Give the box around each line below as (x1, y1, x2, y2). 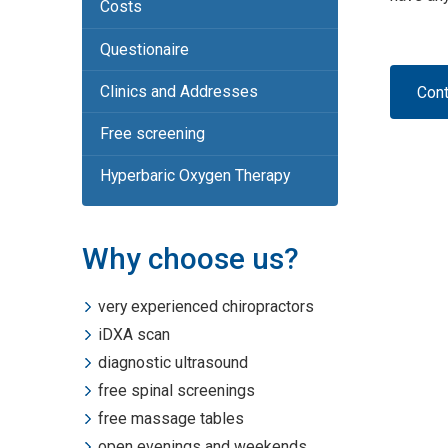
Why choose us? (82, 240, 300, 276)
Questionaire (99, 39, 189, 59)
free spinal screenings (98, 381, 256, 401)
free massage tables (98, 409, 245, 429)
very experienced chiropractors (98, 297, 315, 317)
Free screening (99, 124, 205, 144)
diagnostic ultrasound (98, 353, 249, 373)
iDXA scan (98, 325, 171, 345)
